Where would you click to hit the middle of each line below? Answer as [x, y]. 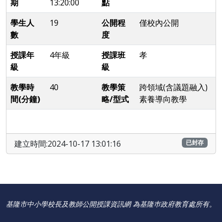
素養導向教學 [163, 99]
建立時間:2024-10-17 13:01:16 [68, 144]
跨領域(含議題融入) [173, 87]
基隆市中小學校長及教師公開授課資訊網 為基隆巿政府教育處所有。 [111, 204]
